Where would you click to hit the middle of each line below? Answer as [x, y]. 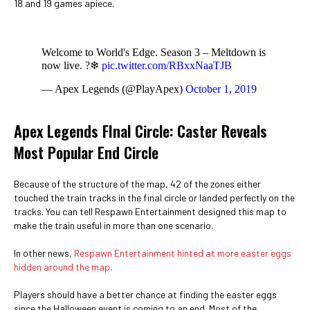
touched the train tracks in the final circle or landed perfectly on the [154, 197]
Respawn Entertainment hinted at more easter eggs [183, 253]
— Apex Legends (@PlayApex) [113, 89]
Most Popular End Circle [86, 152]
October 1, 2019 [221, 89]
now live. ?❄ [72, 65]
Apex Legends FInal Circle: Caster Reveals [140, 130]
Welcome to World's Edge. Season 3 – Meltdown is [154, 52]
